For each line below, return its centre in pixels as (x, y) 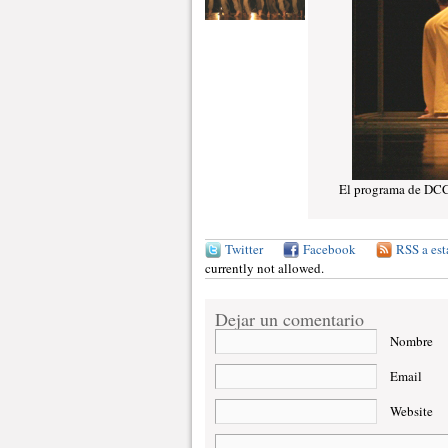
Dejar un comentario (289, 319)
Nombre (411, 341)
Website (411, 411)
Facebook (329, 249)
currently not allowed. (264, 268)
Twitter (244, 249)
